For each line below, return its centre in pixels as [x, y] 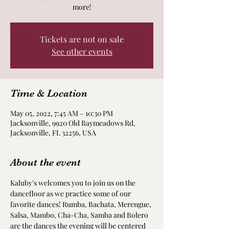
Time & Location [49, 93]
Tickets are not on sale [82, 39]
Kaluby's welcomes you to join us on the [74, 183]
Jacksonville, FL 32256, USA [53, 133]
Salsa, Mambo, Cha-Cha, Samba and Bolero [80, 215]
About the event [45, 162]
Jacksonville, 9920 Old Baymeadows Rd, [73, 123]
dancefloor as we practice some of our [71, 193]
